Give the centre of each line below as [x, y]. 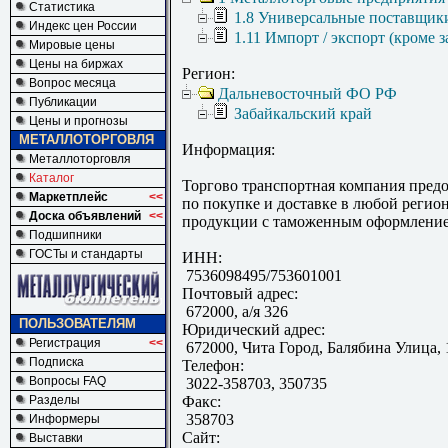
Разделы [54, 400]
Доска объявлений [85, 216]
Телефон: [213, 366]
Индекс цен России [83, 26]
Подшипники [65, 235]
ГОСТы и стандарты [86, 254]
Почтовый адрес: [240, 294]
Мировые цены [72, 45]
